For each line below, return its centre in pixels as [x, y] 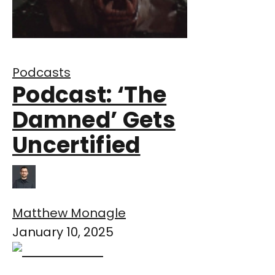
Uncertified [76, 145]
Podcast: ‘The [90, 95]
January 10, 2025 [63, 232]
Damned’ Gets [94, 120]
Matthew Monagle [69, 213]
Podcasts [41, 73]
